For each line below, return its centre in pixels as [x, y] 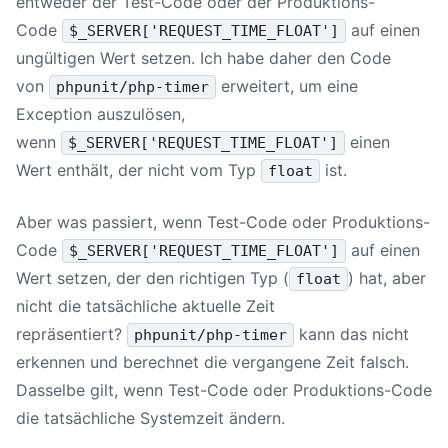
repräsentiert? [71, 333]
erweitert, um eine [290, 85]
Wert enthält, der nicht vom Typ [138, 169]
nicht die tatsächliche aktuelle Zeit [145, 305]
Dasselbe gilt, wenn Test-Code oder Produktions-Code [224, 389]
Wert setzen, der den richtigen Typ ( [152, 277]
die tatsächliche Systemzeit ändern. [150, 417]
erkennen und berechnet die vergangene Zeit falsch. [212, 361]
